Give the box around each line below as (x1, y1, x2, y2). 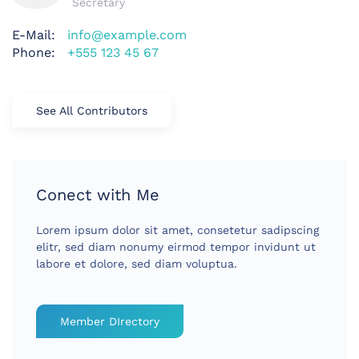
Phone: (12, 45, 55, 61)
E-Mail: (12, 27, 55, 43)
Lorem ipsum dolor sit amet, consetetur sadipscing (36, 224, 319, 237)
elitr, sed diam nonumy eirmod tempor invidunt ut (36, 240, 316, 254)
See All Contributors (36, 104, 147, 118)
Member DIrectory (60, 315, 159, 329)
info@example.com (67, 27, 187, 43)
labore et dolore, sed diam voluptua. (36, 257, 237, 271)
